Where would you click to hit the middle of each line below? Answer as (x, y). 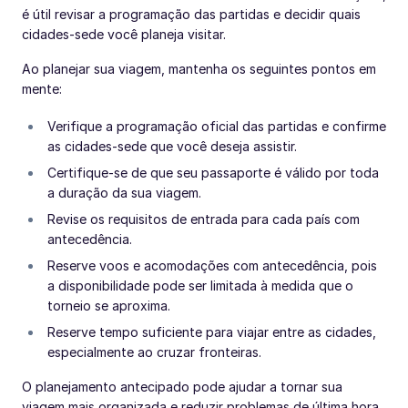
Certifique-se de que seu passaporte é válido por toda (213, 172)
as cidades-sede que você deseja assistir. (172, 146)
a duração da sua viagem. (124, 192)
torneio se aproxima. (109, 305)
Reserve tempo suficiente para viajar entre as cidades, (212, 331)
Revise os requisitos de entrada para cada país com (204, 219)
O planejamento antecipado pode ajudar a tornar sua (182, 386)
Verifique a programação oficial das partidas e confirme (217, 126)
